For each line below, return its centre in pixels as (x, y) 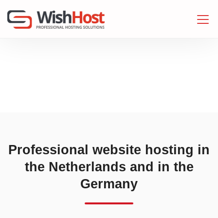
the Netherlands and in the (109, 167)
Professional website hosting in (109, 150)
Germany (109, 184)
